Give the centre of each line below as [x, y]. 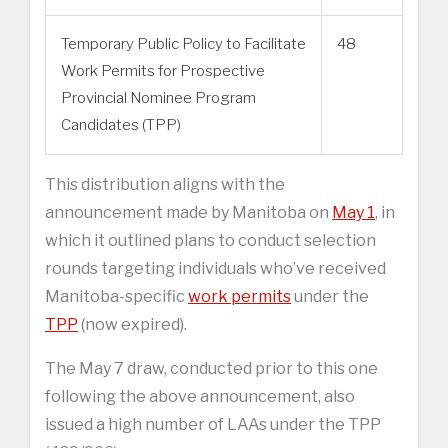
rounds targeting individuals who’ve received [215, 268]
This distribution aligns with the [165, 184]
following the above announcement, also [200, 396]
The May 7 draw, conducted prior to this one [211, 368]
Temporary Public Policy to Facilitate [183, 43]
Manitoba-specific [116, 296]
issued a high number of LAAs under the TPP [213, 424]
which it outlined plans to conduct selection [210, 240]
